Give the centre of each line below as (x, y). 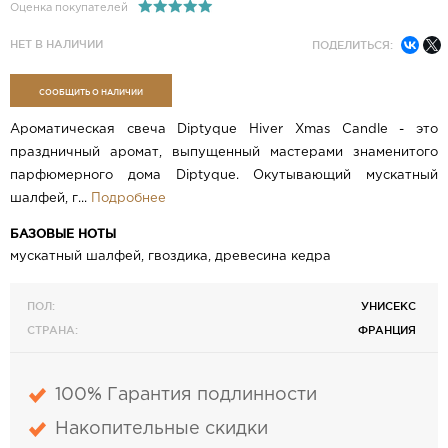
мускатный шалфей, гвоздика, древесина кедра (170, 257)
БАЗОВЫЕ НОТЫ (63, 234)
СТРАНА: (52, 330)
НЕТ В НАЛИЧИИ (56, 44)
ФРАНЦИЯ (387, 330)
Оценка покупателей (69, 8)
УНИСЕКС (389, 306)
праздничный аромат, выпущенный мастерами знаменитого (224, 153)
